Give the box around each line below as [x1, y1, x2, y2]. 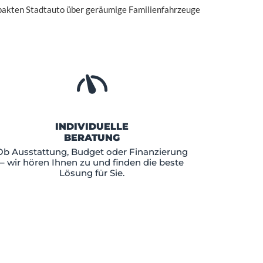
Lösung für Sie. [59, 167, 124, 178]
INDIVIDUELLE [55, 120, 129, 132]
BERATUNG [63, 131, 120, 143]
